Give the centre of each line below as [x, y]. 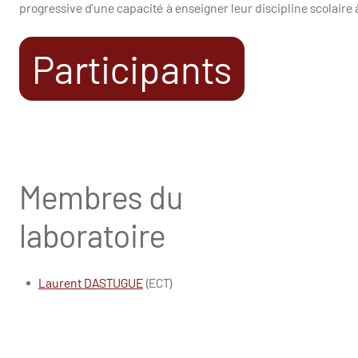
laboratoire [92, 235]
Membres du [101, 197]
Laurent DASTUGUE [90, 283]
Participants [131, 69]
